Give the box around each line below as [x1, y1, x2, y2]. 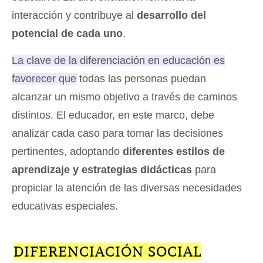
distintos [12, 109, 50, 122]
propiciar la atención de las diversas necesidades [12, 182, 242, 194]
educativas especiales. [12, 200, 118, 213]
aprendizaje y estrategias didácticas [12, 164, 195, 176]
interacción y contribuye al [12, 9, 137, 22]
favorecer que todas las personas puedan [12, 73, 206, 85]
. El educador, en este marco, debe [50, 109, 214, 122]
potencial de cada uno [12, 28, 123, 40]
